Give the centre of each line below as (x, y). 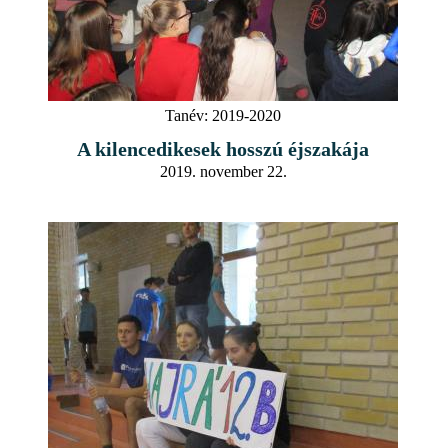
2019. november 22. (223, 171)
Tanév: (186, 115)
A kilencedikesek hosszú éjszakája (223, 148)
